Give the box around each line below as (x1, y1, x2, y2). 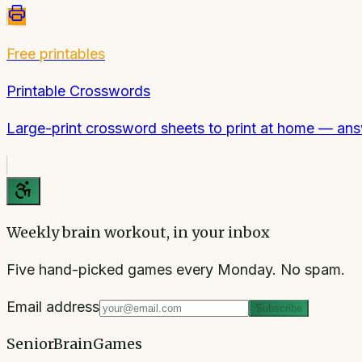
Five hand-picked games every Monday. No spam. (6, 260, 345, 278)
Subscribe (255, 301, 302, 314)
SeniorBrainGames (6, 334, 142, 353)
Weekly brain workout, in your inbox (6, 222, 270, 242)
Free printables (6, 44, 105, 62)
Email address (6, 297, 99, 315)
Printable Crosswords (6, 82, 150, 99)
